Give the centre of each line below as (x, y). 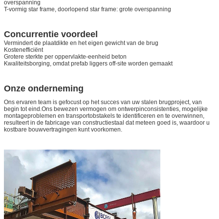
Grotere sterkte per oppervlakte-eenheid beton (65, 56)
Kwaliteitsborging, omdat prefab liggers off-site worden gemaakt (88, 63)
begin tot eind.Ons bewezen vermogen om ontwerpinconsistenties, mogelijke (106, 109)
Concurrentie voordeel (51, 34)
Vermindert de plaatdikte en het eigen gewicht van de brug (81, 43)
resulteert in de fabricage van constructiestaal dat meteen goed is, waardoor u (107, 122)
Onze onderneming (44, 88)
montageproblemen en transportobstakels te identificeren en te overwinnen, (104, 116)
